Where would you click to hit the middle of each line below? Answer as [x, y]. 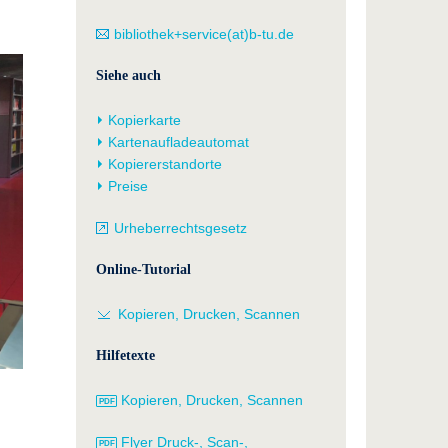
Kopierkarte [145, 120]
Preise [128, 186]
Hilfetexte [126, 356]
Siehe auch [129, 76]
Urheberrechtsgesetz [181, 228]
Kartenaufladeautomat [179, 142]
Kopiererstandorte [165, 164]
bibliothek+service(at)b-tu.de [204, 34]
